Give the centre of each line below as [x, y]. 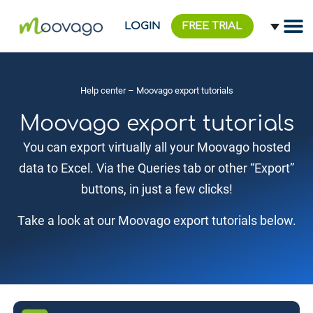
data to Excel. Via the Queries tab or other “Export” [156, 168]
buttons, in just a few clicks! [156, 189]
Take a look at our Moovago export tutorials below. [156, 221]
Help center [103, 91]
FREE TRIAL [213, 26]
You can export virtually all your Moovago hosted [156, 147]
